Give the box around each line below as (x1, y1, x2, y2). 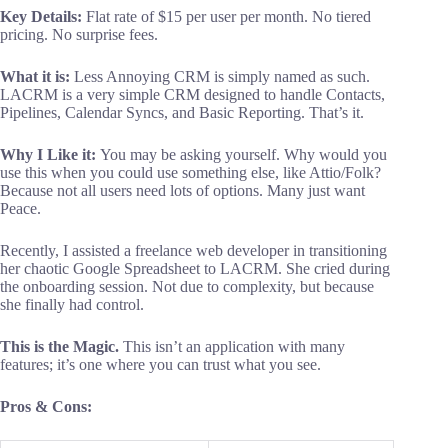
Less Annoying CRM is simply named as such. (74, 68, 370, 86)
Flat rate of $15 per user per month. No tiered (82, 8, 371, 26)
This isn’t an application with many (119, 338, 345, 356)
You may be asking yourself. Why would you (100, 146, 387, 164)
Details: (31, 8, 82, 26)
